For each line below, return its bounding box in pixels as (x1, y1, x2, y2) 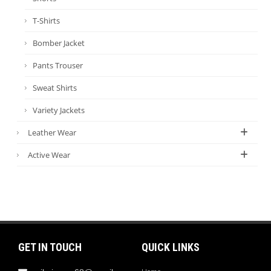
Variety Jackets (33, 104, 85, 116)
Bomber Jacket (33, 37, 85, 48)
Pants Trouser (33, 59, 83, 71)
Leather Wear (28, 126, 77, 138)
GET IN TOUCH (18, 240, 82, 253)
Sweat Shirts (33, 82, 77, 93)
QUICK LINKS (142, 240, 200, 253)
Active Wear (28, 149, 71, 160)
